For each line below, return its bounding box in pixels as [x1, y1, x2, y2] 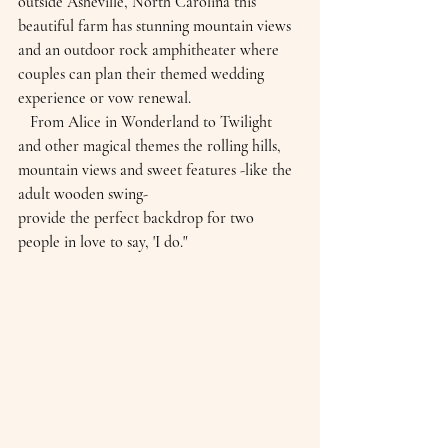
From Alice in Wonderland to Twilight [18, 111, 30, 132]
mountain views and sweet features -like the [18, 159, 296, 180]
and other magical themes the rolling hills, [18, 135, 285, 156]
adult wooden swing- [18, 183, 148, 204]
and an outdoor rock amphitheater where [18, 39, 283, 60]
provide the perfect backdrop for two [18, 207, 258, 228]
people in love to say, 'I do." [18, 231, 188, 252]
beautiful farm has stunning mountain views [18, 15, 295, 36]
